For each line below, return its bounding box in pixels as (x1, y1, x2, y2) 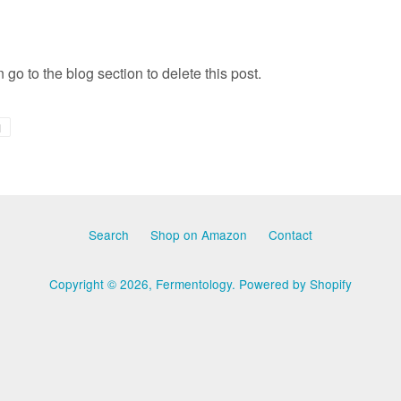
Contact (269, 226, 312, 243)
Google (9, 158, 45, 174)
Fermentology (156, 275, 232, 293)
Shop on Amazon (150, 226, 247, 243)
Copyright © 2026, (49, 275, 156, 293)
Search (89, 226, 129, 243)
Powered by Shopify (239, 275, 352, 293)
